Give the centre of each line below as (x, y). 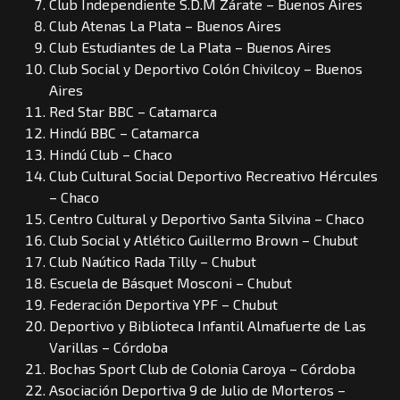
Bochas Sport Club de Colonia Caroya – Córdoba (202, 368)
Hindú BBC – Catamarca (124, 132)
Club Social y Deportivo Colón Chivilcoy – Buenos (206, 68)
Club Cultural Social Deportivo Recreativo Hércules (213, 175)
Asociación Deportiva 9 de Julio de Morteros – (197, 389)
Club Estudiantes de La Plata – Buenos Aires (190, 46)
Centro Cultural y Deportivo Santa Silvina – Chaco (207, 218)
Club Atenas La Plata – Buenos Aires (165, 25)
